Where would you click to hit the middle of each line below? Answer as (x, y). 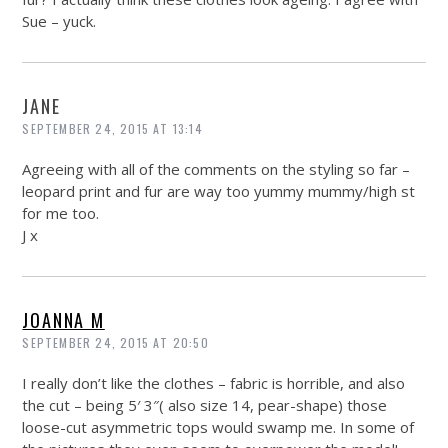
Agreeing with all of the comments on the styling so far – (216, 169)
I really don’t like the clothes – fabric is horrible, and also (214, 383)
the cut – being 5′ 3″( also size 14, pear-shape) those (205, 405)
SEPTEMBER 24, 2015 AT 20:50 (115, 343)
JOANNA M (63, 320)
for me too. (61, 213)
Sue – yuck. (59, 21)
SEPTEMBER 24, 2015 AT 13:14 (112, 129)
